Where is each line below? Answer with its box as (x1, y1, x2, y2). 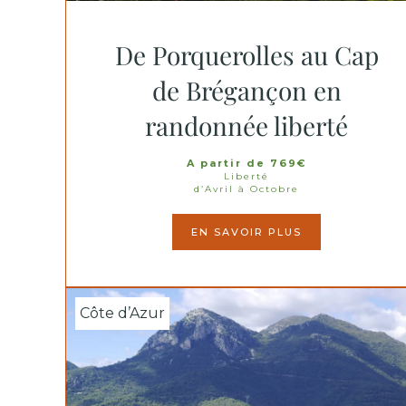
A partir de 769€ (187, 157, 306, 169)
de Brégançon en (151, 73, 342, 107)
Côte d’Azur (80, 304, 165, 322)
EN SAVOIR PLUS (191, 226, 302, 238)
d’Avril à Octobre (194, 183, 299, 195)
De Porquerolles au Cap (114, 38, 379, 72)
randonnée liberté (145, 109, 348, 142)
